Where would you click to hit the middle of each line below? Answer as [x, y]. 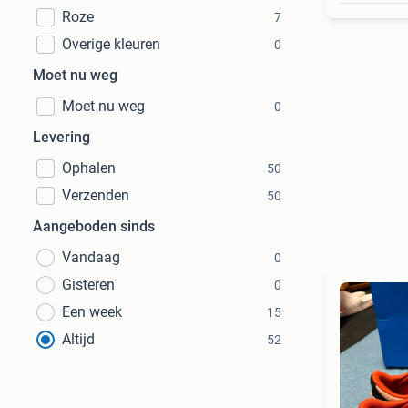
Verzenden [96, 195]
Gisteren [88, 285]
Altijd [78, 339]
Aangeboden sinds [94, 226]
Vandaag [91, 257]
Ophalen [89, 168]
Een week [92, 312]
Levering [61, 137]
